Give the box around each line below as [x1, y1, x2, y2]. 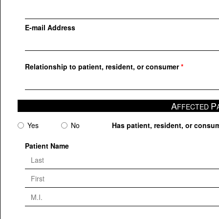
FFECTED [176, 102, 211, 111]
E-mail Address [25, 22, 75, 32]
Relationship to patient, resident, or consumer [25, 62, 179, 71]
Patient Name [25, 141, 69, 151]
